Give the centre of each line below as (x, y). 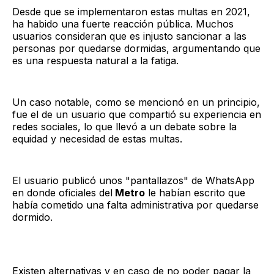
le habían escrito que (195, 192)
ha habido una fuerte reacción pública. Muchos (123, 24)
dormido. (32, 217)
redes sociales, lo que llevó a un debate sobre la (124, 126)
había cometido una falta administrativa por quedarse (135, 205)
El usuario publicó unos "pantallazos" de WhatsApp (133, 180)
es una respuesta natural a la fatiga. (95, 60)
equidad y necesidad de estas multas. (97, 139)
